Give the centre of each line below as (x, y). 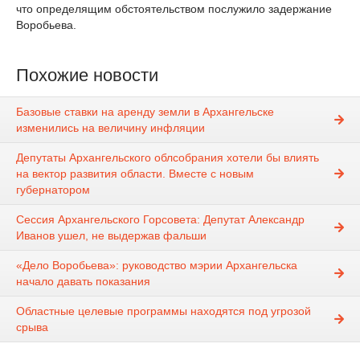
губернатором (53, 190)
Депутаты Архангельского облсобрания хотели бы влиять (168, 158)
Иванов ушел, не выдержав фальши (111, 236)
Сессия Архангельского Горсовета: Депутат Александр (160, 220)
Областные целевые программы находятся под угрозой (164, 311)
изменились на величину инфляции (110, 128)
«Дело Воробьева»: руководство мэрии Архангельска (157, 266)
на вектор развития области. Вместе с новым (135, 174)
